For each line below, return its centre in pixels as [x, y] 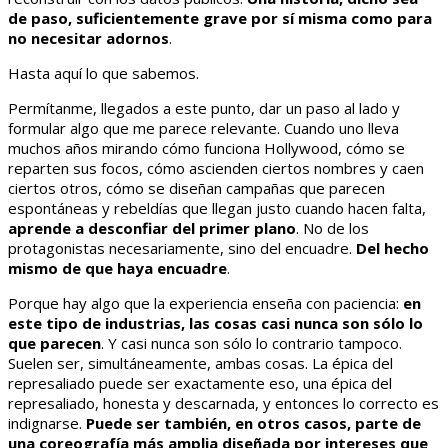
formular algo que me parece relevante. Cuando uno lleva [203, 128]
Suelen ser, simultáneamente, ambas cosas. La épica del [200, 363]
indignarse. [47, 423]
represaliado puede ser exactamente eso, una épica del [200, 383]
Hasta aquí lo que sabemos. [103, 73]
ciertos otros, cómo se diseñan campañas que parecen [196, 188]
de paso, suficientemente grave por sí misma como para [220, 18]
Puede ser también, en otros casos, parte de [253, 423]
